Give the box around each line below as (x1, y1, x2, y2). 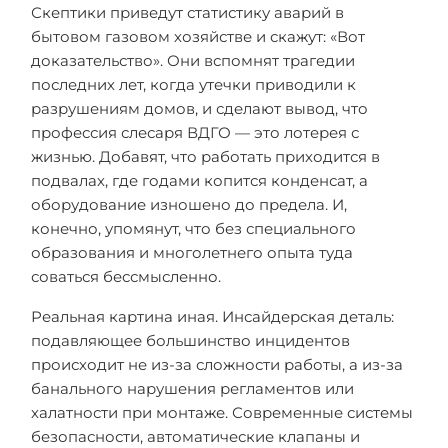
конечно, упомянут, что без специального (31, 219, 356, 238)
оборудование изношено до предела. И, (31, 195, 347, 214)
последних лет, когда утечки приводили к (31, 75, 356, 94)
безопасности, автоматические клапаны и (31, 427, 360, 446)
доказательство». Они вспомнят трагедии (31, 51, 355, 70)
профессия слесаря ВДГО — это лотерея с (31, 123, 359, 142)
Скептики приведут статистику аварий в (31, 3, 344, 22)
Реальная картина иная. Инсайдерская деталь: (31, 307, 394, 326)
